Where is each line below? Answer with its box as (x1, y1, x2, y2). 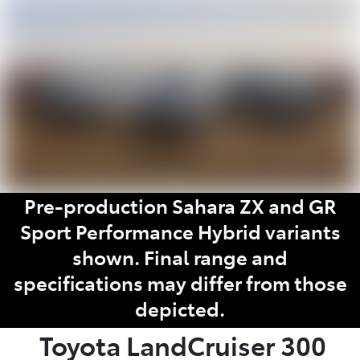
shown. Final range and (72, 243, 288, 270)
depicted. (135, 294, 225, 321)
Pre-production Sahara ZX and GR (23, 191, 337, 219)
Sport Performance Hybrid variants (19, 217, 341, 244)
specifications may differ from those (13, 268, 347, 296)
